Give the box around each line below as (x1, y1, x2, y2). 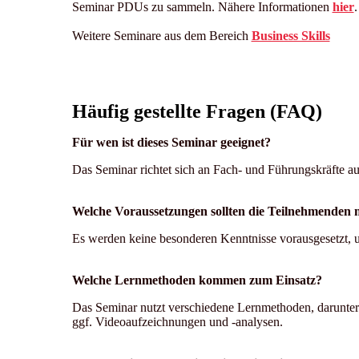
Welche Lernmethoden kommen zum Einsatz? (71, 272, 325, 287)
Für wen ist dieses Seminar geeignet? (71, 135, 274, 149)
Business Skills (251, 28, 330, 42)
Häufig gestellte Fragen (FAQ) (71, 100, 322, 122)
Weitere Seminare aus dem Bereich (71, 28, 252, 42)
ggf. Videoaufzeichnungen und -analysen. (71, 314, 286, 329)
